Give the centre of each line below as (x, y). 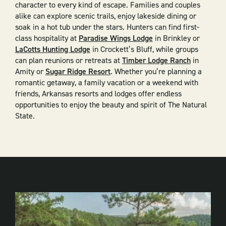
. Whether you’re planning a (156, 72)
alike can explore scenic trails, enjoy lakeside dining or (105, 16)
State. (25, 116)
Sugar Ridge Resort (78, 72)
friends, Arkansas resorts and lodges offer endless (98, 94)
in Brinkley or (176, 38)
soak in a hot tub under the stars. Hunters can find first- (107, 27)
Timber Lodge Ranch (156, 61)
